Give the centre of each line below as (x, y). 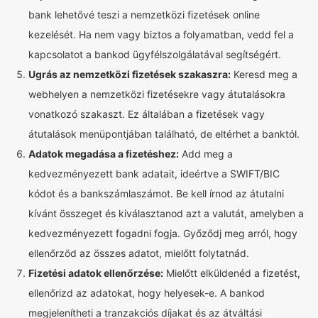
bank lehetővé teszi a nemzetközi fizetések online (144, 15)
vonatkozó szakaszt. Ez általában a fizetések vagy (147, 114)
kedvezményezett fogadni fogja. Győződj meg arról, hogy (163, 233)
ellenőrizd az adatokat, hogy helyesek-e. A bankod (147, 293)
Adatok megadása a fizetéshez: (104, 154)
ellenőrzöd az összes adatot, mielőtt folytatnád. (139, 253)
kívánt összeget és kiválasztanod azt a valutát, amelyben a (166, 213)
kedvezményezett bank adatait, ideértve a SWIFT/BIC (154, 174)
